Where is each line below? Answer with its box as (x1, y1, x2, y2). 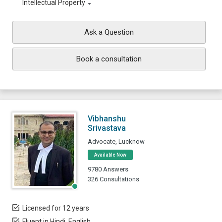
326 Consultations (88, 175, 139, 183)
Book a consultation (76, 55, 142, 63)
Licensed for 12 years (22, 204, 89, 212)
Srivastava (88, 123, 126, 133)
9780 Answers (88, 166, 128, 173)
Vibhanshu (88, 114, 126, 123)
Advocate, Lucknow (88, 138, 145, 145)
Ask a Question (84, 28, 134, 37)
